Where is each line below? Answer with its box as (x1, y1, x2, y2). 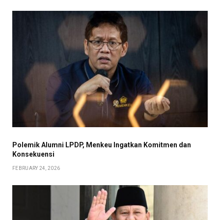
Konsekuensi (12, 150, 55, 158)
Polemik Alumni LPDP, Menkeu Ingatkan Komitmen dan (12, 140, 191, 149)
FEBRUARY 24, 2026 (12, 165, 60, 171)
